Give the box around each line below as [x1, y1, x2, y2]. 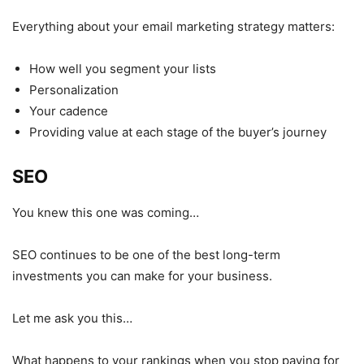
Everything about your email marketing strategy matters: [12, 18, 335, 34]
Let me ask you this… [12, 310, 132, 326]
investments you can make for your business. [12, 267, 272, 284]
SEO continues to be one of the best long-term [12, 246, 280, 262]
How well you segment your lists [29, 60, 216, 76]
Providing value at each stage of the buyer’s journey [29, 123, 327, 140]
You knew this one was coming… [12, 204, 199, 220]
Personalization [29, 81, 119, 97]
